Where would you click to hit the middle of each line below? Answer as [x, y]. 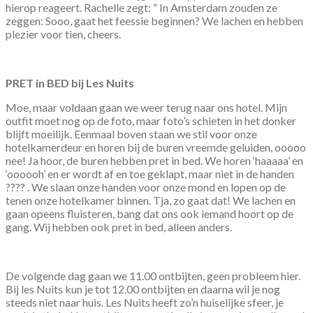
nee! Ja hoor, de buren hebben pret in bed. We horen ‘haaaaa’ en [154, 160]
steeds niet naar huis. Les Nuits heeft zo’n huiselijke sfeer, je [145, 302]
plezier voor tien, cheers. [63, 34]
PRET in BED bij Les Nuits [70, 82]
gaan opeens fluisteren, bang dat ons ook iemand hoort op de [150, 213]
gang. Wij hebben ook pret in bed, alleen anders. [119, 226]
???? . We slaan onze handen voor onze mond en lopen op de [146, 187]
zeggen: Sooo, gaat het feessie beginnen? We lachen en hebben [154, 20]
